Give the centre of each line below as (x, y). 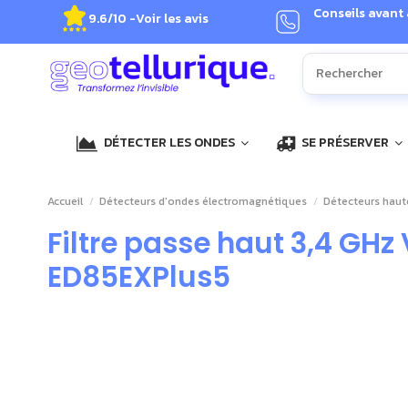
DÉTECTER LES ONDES (169, 143)
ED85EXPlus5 (139, 277)
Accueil (65, 202)
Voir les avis (173, 18)
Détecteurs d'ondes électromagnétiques (204, 202)
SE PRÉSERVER (345, 143)
